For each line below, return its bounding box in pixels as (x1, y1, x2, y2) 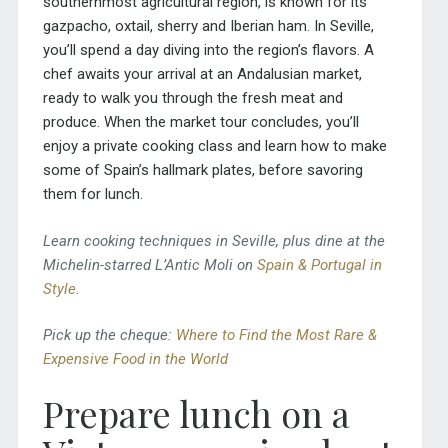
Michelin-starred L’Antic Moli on (42, 255, 257, 274)
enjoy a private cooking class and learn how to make (42, 137, 387, 156)
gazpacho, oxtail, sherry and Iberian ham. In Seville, (42, 17, 374, 36)
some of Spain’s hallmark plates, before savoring (42, 161, 363, 180)
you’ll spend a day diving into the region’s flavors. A (42, 41, 374, 60)
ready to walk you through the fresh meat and (42, 89, 343, 108)
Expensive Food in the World (42, 350, 228, 369)
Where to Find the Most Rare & (175, 326, 377, 345)
